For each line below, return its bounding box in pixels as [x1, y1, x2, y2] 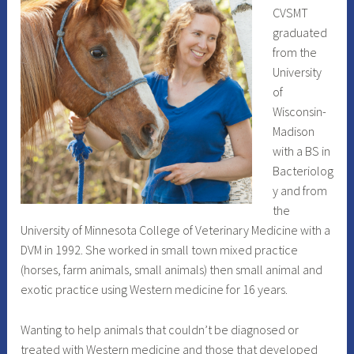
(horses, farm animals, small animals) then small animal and [21, 262, 323, 278]
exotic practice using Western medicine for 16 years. [21, 281, 288, 298]
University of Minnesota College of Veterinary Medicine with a [21, 222, 331, 239]
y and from [272, 183, 327, 199]
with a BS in [272, 143, 330, 160]
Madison [272, 123, 314, 140]
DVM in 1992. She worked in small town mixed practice [21, 242, 299, 258]
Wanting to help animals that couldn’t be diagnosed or [21, 322, 299, 337]
